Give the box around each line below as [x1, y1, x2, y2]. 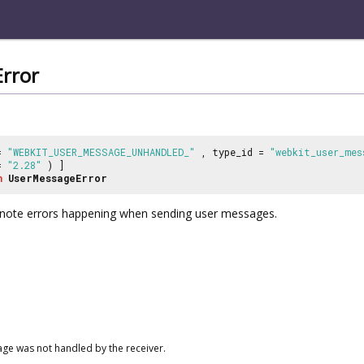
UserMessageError [8, 171, 107, 184]
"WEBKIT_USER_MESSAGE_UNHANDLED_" [7, 145, 195, 158]
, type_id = [195, 145, 270, 158]
